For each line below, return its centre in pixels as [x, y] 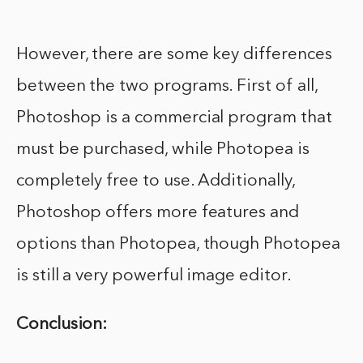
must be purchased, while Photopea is [163, 149]
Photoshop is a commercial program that [174, 117]
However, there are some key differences [174, 54]
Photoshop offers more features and [158, 212]
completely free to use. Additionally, [156, 181]
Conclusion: [62, 324]
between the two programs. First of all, [167, 86]
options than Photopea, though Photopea [178, 244]
